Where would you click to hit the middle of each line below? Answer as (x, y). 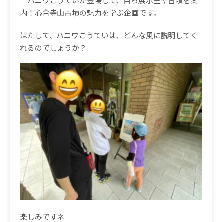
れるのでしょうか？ (53, 47)
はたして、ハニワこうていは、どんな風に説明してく (109, 35)
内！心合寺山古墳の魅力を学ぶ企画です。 (90, 13)
